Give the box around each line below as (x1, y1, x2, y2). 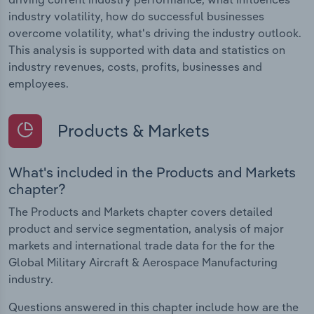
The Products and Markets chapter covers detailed (8, 205, 273, 219)
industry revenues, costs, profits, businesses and (8, 59, 262, 74)
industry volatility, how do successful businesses (8, 8, 264, 23)
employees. (8, 76, 69, 90)
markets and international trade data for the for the (8, 238, 275, 253)
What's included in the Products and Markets (8, 163, 296, 182)
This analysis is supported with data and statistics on (8, 42, 285, 57)
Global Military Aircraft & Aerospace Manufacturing (8, 255, 278, 270)
